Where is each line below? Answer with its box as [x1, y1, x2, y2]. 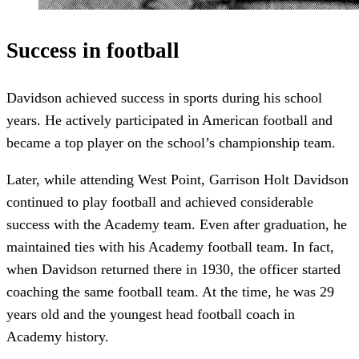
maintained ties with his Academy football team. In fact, [6, 238, 334, 255]
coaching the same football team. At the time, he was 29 [6, 283, 334, 300]
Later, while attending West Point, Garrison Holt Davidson [6, 171, 349, 188]
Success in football [6, 38, 179, 63]
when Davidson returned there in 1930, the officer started [6, 260, 341, 277]
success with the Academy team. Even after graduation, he [6, 216, 347, 232]
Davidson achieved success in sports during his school [6, 89, 322, 106]
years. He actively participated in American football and [6, 111, 333, 128]
